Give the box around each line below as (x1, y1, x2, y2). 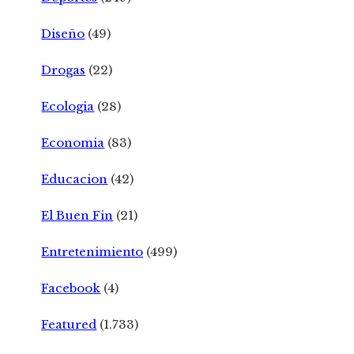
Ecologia (41, 98, 95, 114)
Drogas (41, 62, 86, 77)
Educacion (41, 171, 108, 186)
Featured (41, 316, 97, 332)
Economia (41, 134, 105, 150)
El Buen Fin (41, 207, 114, 223)
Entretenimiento (41, 243, 144, 259)
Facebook (41, 280, 101, 296)
